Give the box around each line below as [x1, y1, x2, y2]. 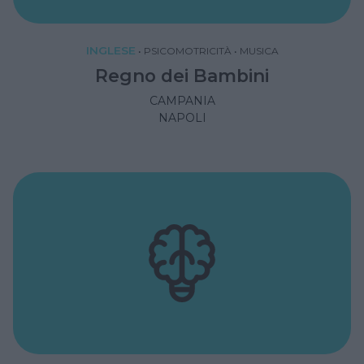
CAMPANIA [149, 93, 215, 108]
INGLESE [85, 43, 136, 57]
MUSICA [239, 44, 279, 57]
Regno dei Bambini [95, 64, 269, 86]
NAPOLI [158, 110, 206, 125]
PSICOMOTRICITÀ [143, 44, 232, 57]
